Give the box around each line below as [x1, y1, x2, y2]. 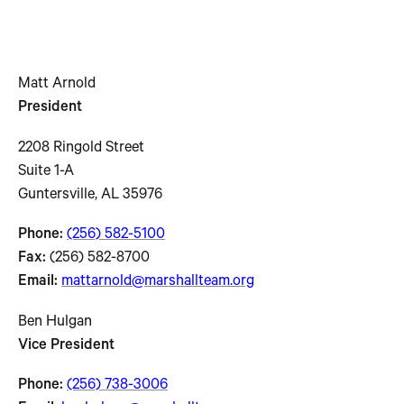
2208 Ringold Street [18, 140, 144, 158]
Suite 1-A [18, 163, 74, 181]
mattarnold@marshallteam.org [61, 274, 254, 292]
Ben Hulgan [18, 314, 92, 332]
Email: [18, 274, 58, 292]
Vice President [18, 337, 115, 355]
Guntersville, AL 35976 [18, 187, 162, 205]
